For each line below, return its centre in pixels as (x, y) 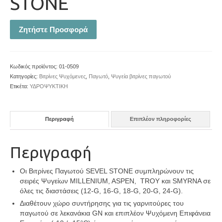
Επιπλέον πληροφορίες (160, 119)
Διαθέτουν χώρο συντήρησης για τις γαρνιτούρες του (102, 203)
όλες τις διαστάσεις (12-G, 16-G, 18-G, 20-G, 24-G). (101, 191)
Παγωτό (98, 76)
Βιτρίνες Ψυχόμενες (62, 76)
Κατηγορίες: (25, 76)
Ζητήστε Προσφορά (53, 29)
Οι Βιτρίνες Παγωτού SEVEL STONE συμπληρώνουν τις (107, 171)
